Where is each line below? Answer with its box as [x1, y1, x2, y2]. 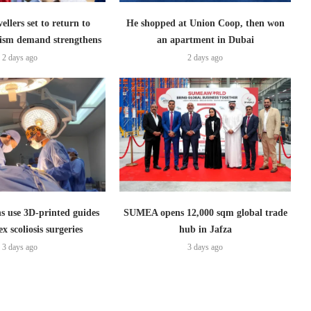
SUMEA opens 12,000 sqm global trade [123, 208, 287, 219]
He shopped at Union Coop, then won [126, 17, 285, 28]
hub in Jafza [178, 224, 232, 235]
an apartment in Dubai [156, 34, 254, 45]
